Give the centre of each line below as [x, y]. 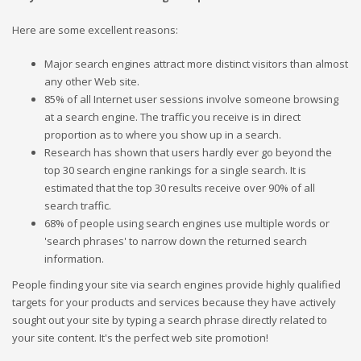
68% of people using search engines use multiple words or [187, 223]
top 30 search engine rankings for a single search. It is [175, 170]
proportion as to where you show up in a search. [163, 134]
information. [74, 258]
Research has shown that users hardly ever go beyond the [188, 152]
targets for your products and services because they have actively [174, 302]
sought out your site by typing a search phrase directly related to [170, 320]
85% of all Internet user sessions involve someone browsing [191, 99]
